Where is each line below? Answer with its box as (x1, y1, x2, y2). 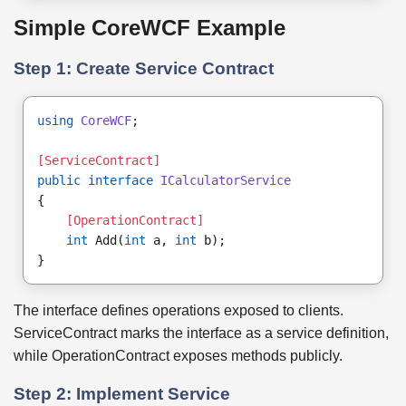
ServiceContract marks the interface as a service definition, (14, 324, 389, 341)
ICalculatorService (160, 172, 291, 188)
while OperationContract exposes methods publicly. (14, 347, 343, 363)
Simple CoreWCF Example (14, 15, 285, 41)
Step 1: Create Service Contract (14, 59, 274, 79)
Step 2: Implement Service (14, 383, 230, 403)
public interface (37, 172, 153, 188)
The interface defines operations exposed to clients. (14, 302, 343, 318)
